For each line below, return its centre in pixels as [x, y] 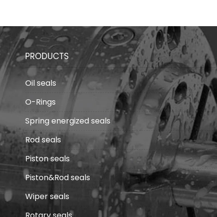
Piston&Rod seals [58, 178]
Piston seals [47, 159]
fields [144, 8]
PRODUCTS [47, 56]
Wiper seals [47, 196]
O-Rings [40, 102]
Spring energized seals [68, 121]
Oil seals [41, 83]
